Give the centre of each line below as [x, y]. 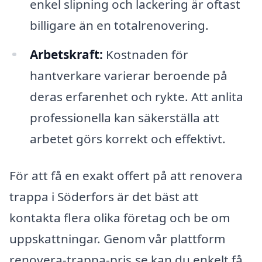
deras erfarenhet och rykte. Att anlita [136, 96]
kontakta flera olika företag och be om [120, 218]
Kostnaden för [145, 54]
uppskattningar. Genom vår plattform [117, 239]
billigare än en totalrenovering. [119, 25]
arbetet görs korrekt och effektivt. [127, 138]
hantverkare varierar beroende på [128, 75]
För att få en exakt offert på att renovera [126, 176]
